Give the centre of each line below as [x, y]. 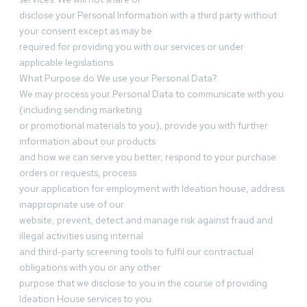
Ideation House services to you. [86, 299]
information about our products [87, 142]
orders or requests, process [78, 173]
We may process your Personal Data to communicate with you [151, 94]
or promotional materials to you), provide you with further [144, 126]
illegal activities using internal [81, 236]
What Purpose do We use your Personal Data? [118, 78]
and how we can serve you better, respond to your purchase [148, 157]
